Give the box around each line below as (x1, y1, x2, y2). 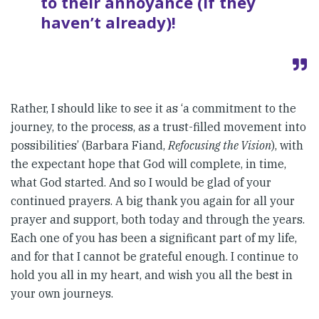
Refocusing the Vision (168, 137, 271, 152)
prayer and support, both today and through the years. (11, 211, 305, 226)
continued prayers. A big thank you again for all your (11, 193, 295, 208)
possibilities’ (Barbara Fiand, (11, 137, 168, 152)
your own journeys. (11, 286, 113, 300)
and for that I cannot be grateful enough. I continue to (11, 249, 298, 263)
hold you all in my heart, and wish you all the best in (11, 267, 293, 282)
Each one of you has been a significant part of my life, (11, 230, 297, 245)
